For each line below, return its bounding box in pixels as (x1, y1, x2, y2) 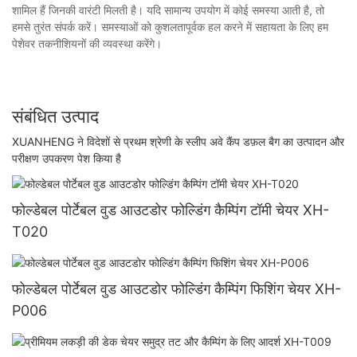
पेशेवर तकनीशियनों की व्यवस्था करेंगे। (12, 36, 162, 50)
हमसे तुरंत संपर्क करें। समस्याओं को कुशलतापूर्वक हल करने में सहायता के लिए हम (12, 19, 328, 33)
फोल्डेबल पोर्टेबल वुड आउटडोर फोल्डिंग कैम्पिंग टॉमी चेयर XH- (12, 201, 329, 218)
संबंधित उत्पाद (12, 105, 99, 127)
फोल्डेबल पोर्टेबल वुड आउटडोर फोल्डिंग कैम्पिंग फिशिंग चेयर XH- (12, 280, 341, 297)
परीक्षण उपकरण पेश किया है (12, 151, 121, 166)
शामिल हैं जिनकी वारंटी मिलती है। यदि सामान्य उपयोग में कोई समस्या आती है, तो (12, 2, 324, 17)
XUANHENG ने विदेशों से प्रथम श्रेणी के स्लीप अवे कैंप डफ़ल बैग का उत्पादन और (12, 135, 344, 149)
